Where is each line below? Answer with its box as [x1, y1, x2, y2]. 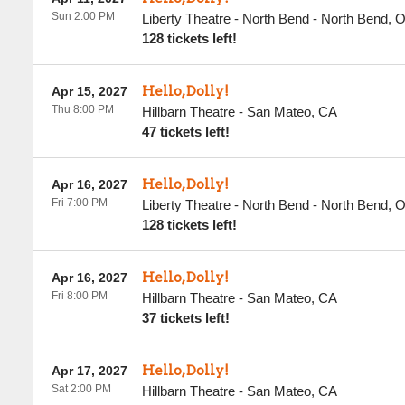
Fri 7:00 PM [51, 196, 108, 209]
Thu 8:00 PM [51, 103, 114, 116]
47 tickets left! [141, 124, 230, 139]
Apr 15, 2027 [51, 84, 127, 99]
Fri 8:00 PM [51, 289, 108, 302]
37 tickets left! [141, 310, 230, 325]
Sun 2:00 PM [51, 10, 115, 23]
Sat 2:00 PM [51, 382, 111, 395]
